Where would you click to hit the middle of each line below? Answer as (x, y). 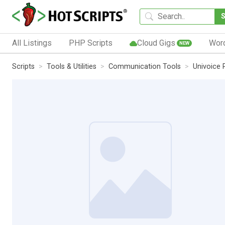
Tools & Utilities (72, 66)
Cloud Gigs (156, 43)
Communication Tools (145, 66)
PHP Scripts (90, 43)
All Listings (32, 43)
